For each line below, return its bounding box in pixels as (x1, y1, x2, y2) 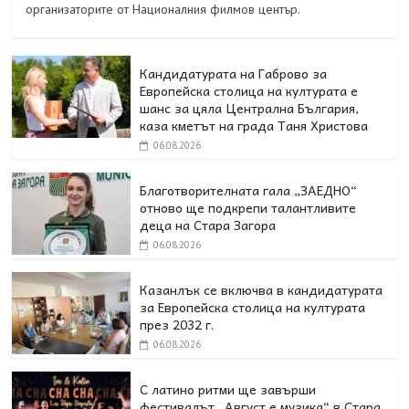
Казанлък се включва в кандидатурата (140, 279, 383, 300)
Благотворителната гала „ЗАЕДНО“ (140, 180, 358, 201)
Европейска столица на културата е (140, 80, 359, 101)
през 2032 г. (140, 314, 215, 335)
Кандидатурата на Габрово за (140, 63, 328, 84)
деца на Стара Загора (140, 215, 277, 236)
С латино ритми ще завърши (140, 379, 317, 400)
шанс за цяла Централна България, (140, 98, 360, 119)
